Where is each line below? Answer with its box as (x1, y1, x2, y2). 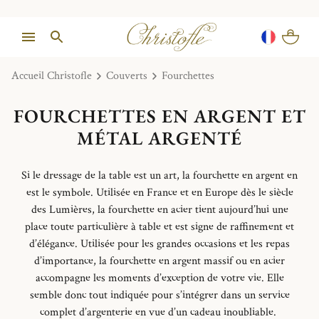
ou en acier (233, 253, 285, 268)
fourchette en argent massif (110, 253, 233, 268)
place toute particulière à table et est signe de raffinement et (25, 219, 294, 234)
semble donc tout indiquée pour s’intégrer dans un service (29, 287, 290, 303)
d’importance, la (34, 253, 110, 268)
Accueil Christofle (11, 68, 92, 83)
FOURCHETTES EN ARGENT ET (13, 103, 306, 128)
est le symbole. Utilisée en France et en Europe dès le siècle (26, 184, 293, 200)
